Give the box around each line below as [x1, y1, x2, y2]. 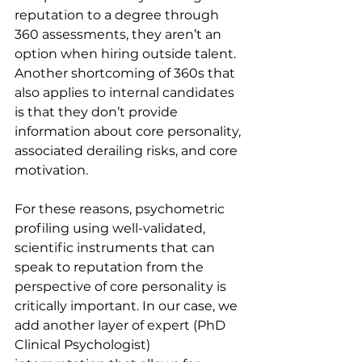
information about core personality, [15, 124, 244, 140]
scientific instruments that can [15, 240, 218, 256]
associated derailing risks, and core [15, 143, 241, 159]
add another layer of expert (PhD [15, 318, 229, 334]
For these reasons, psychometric [15, 201, 228, 217]
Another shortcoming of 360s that [15, 65, 238, 82]
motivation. [15, 162, 88, 179]
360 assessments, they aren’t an [15, 27, 225, 43]
